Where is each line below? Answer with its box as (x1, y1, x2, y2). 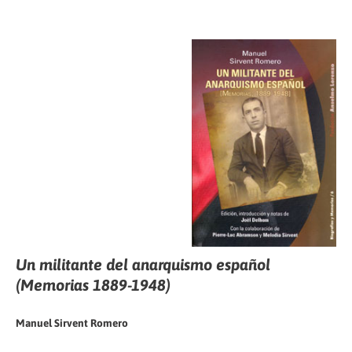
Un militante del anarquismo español (16, 255, 270, 273)
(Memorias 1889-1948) (16, 275, 170, 294)
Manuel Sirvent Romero (16, 316, 128, 329)
